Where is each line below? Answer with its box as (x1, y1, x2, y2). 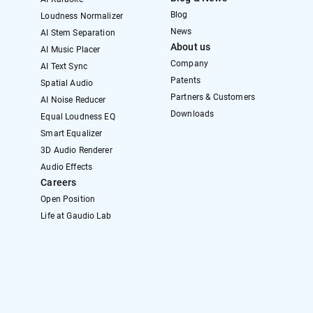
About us (170, 41, 211, 53)
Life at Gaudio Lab (41, 211, 111, 221)
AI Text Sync (41, 61, 88, 72)
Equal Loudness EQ (41, 112, 115, 122)
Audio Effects (41, 162, 93, 173)
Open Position (41, 194, 96, 205)
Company (170, 59, 209, 69)
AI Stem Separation (41, 28, 115, 38)
